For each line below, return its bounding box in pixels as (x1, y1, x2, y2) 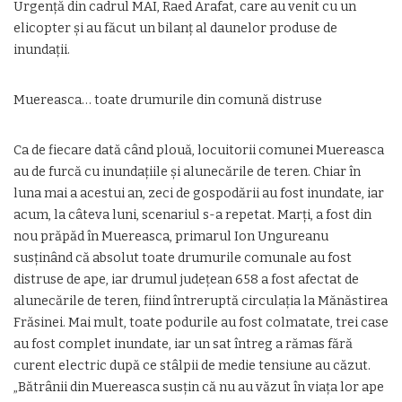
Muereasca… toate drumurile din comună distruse (13, 92, 322, 108)
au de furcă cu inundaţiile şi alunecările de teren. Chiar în (13, 164, 361, 179)
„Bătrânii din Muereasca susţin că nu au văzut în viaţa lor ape (13, 380, 384, 395)
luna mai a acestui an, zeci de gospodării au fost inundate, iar (13, 186, 384, 201)
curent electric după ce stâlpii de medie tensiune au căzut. (13, 358, 371, 373)
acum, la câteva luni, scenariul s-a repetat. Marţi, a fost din (13, 207, 371, 223)
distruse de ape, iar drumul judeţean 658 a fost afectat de (13, 272, 359, 287)
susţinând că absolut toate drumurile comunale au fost (13, 250, 352, 266)
